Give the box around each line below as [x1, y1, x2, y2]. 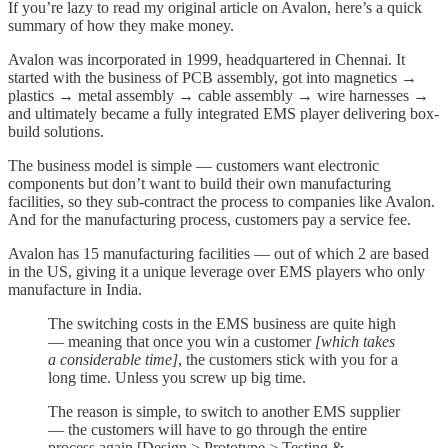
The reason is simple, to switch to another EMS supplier [48, 402, 400, 420]
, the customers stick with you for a [178, 350, 398, 368]
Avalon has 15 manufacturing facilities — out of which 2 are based [8, 244, 429, 262]
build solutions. [8, 122, 104, 140]
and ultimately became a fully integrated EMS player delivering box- [8, 104, 439, 122]
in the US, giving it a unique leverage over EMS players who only [8, 262, 425, 280]
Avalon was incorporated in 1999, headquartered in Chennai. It [8, 50, 405, 68]
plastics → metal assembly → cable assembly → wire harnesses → [8, 86, 429, 104]
